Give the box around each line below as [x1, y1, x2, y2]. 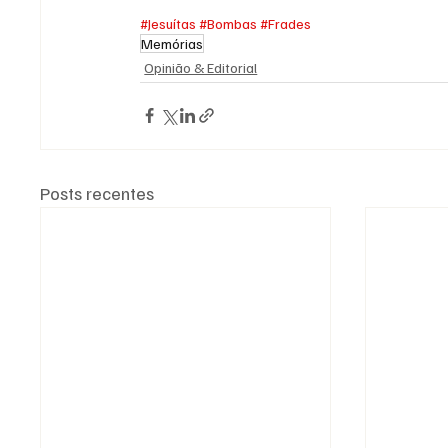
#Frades [260, 14, 312, 32]
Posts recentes [40, 181, 155, 204]
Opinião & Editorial [144, 58, 258, 76]
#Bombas [199, 14, 258, 32]
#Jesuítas [140, 14, 197, 32]
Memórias [141, 34, 204, 52]
